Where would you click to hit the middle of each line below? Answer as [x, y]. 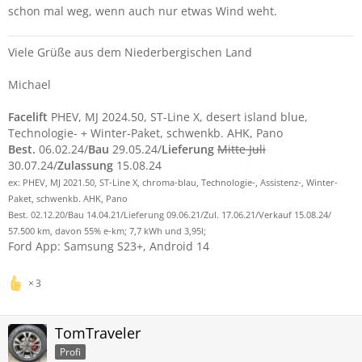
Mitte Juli [242, 149]
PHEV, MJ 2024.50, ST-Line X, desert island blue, [178, 117]
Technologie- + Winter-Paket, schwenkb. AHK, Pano [145, 133]
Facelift [28, 117]
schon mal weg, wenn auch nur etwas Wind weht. [143, 11]
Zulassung [85, 165]
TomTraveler [98, 333]
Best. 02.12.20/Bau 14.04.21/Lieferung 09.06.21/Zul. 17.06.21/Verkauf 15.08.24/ [170, 215]
